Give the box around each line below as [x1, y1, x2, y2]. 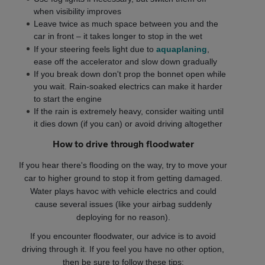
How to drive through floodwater [52, 137, 195, 149]
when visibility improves [34, 6, 121, 16]
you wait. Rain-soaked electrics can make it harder [34, 81, 222, 91]
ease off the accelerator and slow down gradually [34, 56, 217, 66]
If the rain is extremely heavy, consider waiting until [34, 106, 224, 116]
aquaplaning [156, 44, 207, 54]
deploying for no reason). [76, 212, 170, 222]
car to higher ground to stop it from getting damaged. [24, 173, 222, 183]
